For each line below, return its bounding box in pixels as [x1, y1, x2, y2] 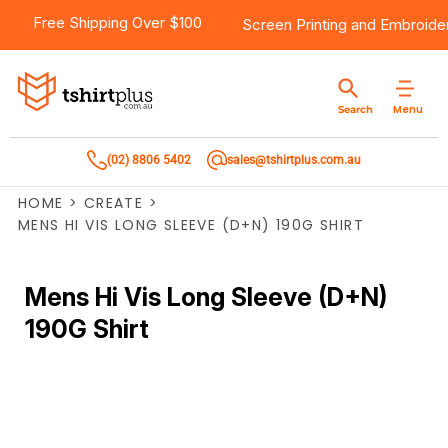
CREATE [83, 193, 144, 213]
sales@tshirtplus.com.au [227, 153, 361, 167]
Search [338, 103, 373, 116]
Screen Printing [242, 15, 347, 34]
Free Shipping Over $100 [33, 13, 202, 32]
